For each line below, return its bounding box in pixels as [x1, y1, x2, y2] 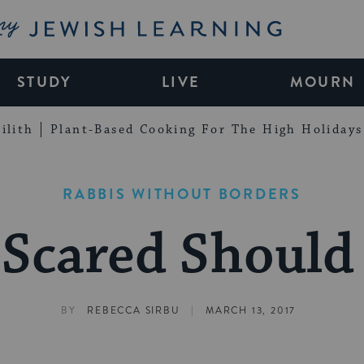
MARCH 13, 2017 [206, 304, 297, 318]
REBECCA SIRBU [87, 304, 180, 318]
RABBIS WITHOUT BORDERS [63, 183, 301, 205]
